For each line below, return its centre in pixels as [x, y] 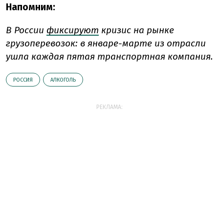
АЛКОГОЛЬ [63, 80]
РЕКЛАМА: [109, 107]
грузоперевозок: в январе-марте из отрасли [106, 44]
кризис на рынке [136, 30]
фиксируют [73, 30]
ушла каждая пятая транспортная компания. [109, 57]
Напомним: [31, 7]
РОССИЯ [23, 80]
